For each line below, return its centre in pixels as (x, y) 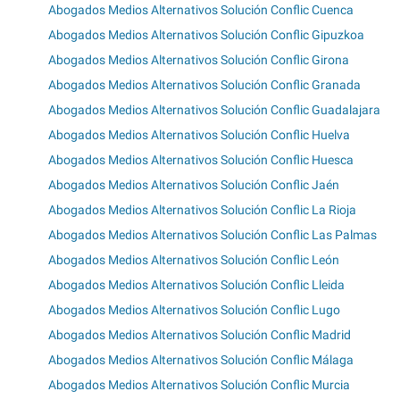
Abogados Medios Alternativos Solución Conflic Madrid (200, 335)
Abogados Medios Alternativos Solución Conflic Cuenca (201, 10)
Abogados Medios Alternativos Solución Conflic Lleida (196, 285)
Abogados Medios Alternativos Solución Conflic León (194, 260)
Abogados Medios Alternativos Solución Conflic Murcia (199, 385)
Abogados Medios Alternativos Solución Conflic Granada (204, 85)
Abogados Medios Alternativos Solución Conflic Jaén (194, 185)
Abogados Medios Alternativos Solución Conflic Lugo (194, 310)
